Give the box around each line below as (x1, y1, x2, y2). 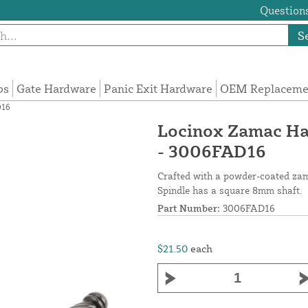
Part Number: (157, 202, 220, 214)
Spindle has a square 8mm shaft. (157, 184, 302, 197)
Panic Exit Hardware (104, 81, 213, 96)
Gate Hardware (16, 81, 97, 96)
